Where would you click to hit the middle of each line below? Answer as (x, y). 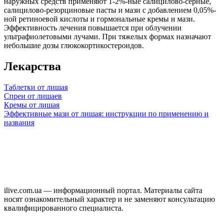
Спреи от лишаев (33, 96)
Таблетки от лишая (36, 87)
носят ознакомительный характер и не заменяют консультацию (110, 199)
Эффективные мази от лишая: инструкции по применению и (106, 113)
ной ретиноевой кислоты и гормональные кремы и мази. (99, 19)
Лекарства (32, 66)
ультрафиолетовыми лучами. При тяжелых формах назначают (108, 36)
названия (19, 122)
